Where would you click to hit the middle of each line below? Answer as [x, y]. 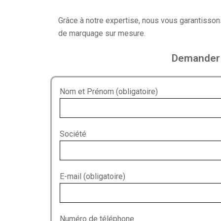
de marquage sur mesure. [102, 33]
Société [73, 134]
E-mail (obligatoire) [92, 176]
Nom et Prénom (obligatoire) [109, 91]
